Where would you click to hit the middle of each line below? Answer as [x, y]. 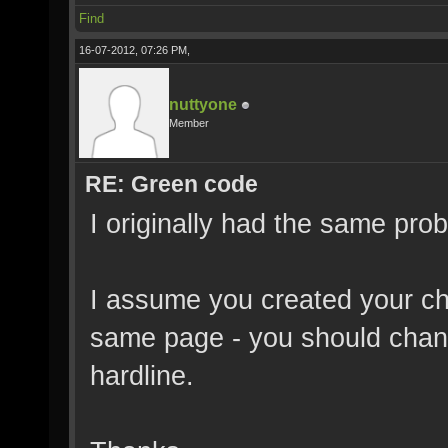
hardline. [142, 375]
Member [189, 123]
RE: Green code [171, 184]
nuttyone [203, 104]
